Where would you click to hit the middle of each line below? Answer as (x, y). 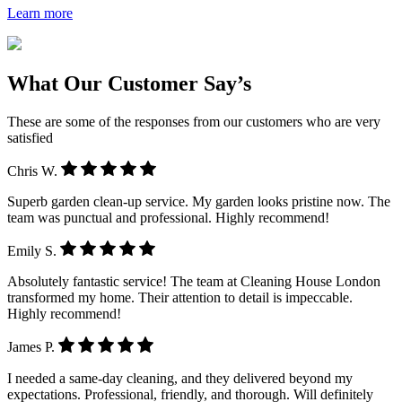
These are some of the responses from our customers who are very (194, 121)
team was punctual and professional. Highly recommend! (168, 218)
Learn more (40, 13)
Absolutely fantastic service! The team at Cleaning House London (194, 282)
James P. (33, 347)
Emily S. (34, 251)
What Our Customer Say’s (129, 84)
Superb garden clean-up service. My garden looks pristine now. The (199, 202)
